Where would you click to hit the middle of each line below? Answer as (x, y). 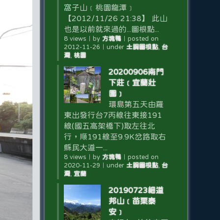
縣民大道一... (85, 147)
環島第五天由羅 (136, 104)
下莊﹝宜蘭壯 (132, 82)
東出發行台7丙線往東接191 (113, 115)
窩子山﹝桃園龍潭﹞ (99, 7)
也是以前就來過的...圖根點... (111, 29)
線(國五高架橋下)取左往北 (109, 126)
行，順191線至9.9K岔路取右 (115, 137)
